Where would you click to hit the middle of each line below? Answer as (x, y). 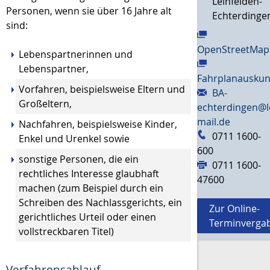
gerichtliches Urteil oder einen (87, 217)
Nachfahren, (48, 124)
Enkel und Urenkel (61, 139)
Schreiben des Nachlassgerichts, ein (100, 203)
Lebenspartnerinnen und (76, 55)
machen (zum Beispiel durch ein (91, 188)
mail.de (214, 122)
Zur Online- (235, 209)
